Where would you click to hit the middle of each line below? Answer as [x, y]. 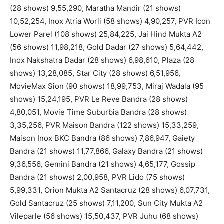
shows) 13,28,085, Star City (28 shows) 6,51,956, [95, 73]
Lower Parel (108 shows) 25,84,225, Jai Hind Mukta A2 [106, 34]
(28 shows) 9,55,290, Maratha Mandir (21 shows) [95, 8]
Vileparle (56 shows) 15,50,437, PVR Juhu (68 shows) [104, 216]
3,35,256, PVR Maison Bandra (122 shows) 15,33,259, [104, 125]
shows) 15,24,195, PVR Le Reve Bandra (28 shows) [99, 99]
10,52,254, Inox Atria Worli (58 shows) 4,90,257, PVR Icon [110, 21]
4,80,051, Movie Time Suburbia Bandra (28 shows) [98, 112]
